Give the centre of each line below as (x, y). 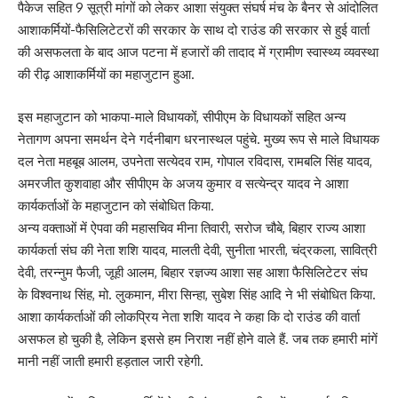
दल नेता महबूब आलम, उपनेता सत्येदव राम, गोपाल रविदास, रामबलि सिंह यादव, (195, 161)
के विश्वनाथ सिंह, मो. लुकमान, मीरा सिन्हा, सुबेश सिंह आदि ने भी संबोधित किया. (197, 294)
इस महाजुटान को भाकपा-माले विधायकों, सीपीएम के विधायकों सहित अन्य (182, 116)
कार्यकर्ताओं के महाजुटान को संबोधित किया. (116, 205)
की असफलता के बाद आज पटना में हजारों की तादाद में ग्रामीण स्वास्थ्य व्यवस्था (198, 52)
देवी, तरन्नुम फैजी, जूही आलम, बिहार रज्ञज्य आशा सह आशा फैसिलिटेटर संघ (193, 272)
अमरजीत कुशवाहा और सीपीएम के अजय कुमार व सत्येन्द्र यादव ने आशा (183, 183)
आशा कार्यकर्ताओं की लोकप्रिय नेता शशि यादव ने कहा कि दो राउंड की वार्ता (189, 316)
